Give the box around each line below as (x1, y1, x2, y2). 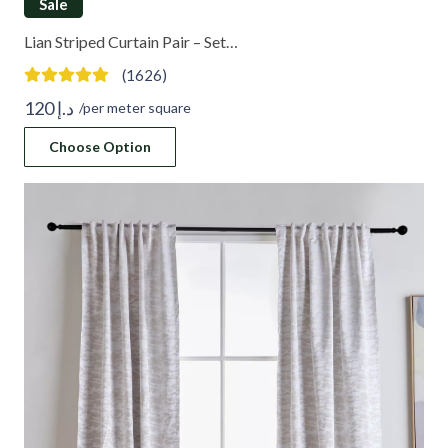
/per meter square (78, 98, 191, 116)
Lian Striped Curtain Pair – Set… (24, 31, 238, 51)
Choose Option (48, 137, 151, 155)
